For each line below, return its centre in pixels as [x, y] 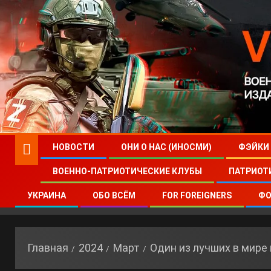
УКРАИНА [47, 195]
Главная [48, 248]
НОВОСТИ [73, 147]
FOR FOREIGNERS [197, 195]
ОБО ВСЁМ [114, 195]
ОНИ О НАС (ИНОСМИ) [166, 147]
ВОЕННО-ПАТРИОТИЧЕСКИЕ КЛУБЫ [127, 171]
